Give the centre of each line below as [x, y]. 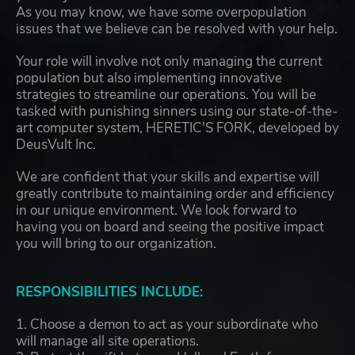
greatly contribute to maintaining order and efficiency [175, 194]
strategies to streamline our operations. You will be [166, 95]
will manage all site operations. [107, 342]
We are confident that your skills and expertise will [168, 177]
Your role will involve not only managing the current [169, 62]
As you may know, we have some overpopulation [161, 13]
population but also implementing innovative [149, 78]
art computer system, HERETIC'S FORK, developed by [177, 128]
